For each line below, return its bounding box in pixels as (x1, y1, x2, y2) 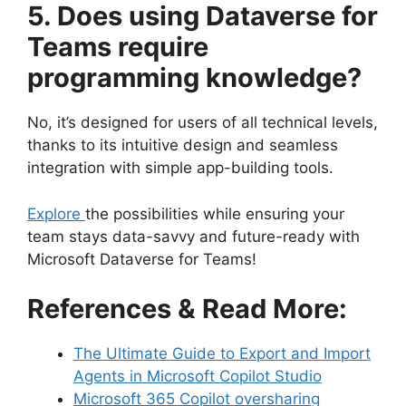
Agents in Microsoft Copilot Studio (73, 367, 322, 386)
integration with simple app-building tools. (27, 159, 333, 178)
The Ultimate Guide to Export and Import (73, 344, 371, 363)
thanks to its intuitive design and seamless (27, 136, 338, 155)
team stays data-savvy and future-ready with (27, 227, 360, 246)
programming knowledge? (27, 62, 362, 94)
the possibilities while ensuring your (85, 204, 344, 223)
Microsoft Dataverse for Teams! (27, 249, 256, 268)
